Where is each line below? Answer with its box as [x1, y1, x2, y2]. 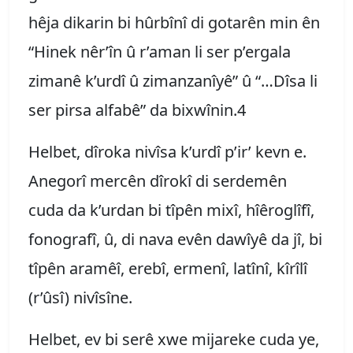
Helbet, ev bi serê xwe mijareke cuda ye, [28, 328, 319, 350]
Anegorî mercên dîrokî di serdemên [28, 169, 287, 191]
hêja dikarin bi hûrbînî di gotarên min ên [28, 11, 324, 33]
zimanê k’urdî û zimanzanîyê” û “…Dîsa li [28, 69, 318, 91]
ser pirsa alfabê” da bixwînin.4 [28, 98, 258, 121]
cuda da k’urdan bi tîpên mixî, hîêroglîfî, [28, 199, 314, 221]
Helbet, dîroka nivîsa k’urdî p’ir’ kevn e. [28, 140, 307, 162]
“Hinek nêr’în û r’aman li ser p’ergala [28, 40, 291, 62]
